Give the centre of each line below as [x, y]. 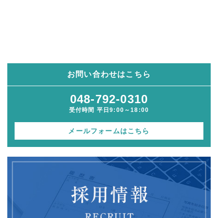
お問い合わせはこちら [109, 74]
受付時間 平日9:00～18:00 [109, 110]
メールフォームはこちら [109, 131]
